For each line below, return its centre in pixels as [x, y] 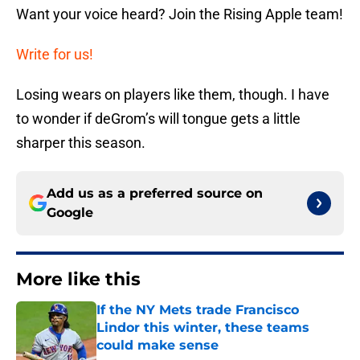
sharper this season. [81, 143]
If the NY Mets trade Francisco [198, 310]
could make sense [157, 346]
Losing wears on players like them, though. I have [173, 95]
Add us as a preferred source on [155, 194]
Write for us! [55, 55]
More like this [78, 280]
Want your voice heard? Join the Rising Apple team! [180, 14]
